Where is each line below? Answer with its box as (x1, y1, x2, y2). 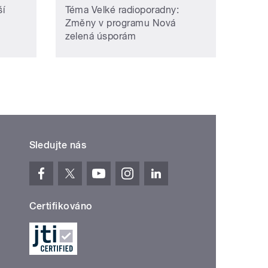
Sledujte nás (29, 139, 87, 151)
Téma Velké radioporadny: (65, 4, 179, 16)
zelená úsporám (65, 30, 136, 42)
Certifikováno (29, 200, 93, 212)
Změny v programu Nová (65, 17, 176, 29)
